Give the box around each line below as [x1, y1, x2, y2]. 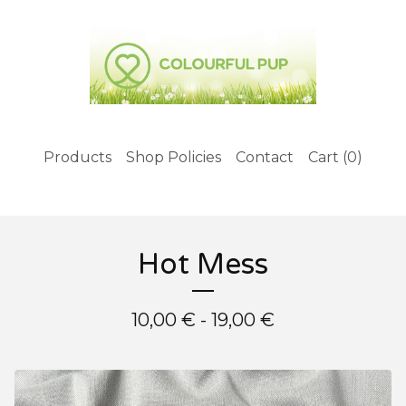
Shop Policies [126, 148, 221, 166]
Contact [236, 148, 294, 166]
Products [43, 148, 111, 166]
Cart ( [308, 148, 347, 166]
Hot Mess [138, 246, 268, 282]
